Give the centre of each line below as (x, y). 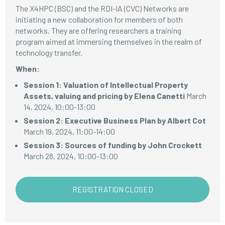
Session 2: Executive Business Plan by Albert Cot (115, 120)
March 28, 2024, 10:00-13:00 (71, 156)
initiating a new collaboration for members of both (99, 19)
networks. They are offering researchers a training (99, 30)
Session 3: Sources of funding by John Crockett (113, 145)
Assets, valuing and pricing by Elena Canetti (104, 96)
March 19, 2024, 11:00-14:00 (70, 131)
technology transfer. (49, 52)
